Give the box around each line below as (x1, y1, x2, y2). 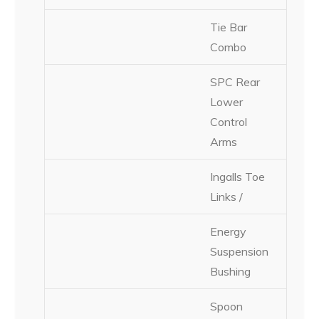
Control (210, 114, 248, 129)
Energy (210, 224, 247, 239)
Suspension (210, 244, 269, 258)
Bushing (210, 263, 251, 278)
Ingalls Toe (210, 169, 266, 184)
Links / (210, 189, 244, 204)
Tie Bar (210, 19, 248, 34)
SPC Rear (210, 74, 261, 89)
